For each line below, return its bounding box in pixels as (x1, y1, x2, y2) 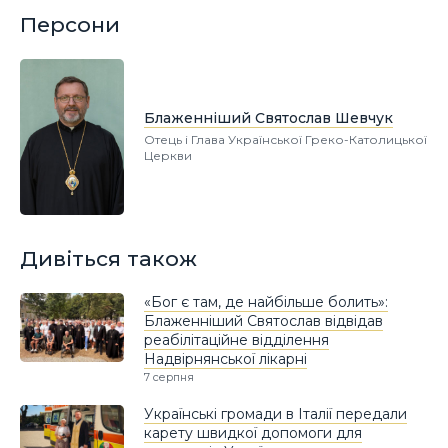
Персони (20, 11, 120, 37)
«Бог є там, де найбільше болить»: (144, 292, 388, 311)
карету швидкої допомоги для (144, 423, 362, 442)
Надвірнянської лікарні (144, 349, 307, 368)
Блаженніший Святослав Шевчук (144, 108, 393, 127)
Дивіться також (20, 245, 197, 271)
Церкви (144, 147, 192, 163)
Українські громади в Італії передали (144, 404, 407, 423)
